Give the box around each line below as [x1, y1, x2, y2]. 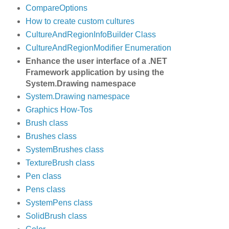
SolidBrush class [25, 212, 87, 221]
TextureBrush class [25, 158, 95, 168]
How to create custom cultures [25, 16, 134, 26]
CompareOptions [25, 3, 87, 12]
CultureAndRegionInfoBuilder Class [25, 30, 156, 39]
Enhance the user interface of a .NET [25, 56, 167, 65]
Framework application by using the [25, 67, 164, 77]
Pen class [25, 172, 61, 181]
